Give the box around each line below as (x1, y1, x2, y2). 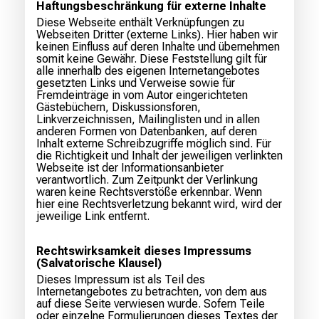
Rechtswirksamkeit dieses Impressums (36, 244, 251, 258)
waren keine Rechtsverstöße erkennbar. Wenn (36, 185, 262, 199)
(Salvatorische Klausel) (36, 256, 162, 271)
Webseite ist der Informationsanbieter (36, 161, 224, 175)
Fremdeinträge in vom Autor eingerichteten (36, 88, 248, 103)
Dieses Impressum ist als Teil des (36, 273, 205, 287)
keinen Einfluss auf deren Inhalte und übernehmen (36, 40, 280, 54)
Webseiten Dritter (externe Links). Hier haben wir (36, 28, 278, 42)
